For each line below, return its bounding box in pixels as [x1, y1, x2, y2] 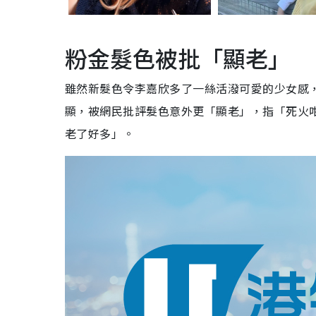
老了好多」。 [65, 125, 135, 142]
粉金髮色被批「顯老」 [65, 42, 291, 75]
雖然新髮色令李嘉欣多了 [65, 80, 193, 97]
